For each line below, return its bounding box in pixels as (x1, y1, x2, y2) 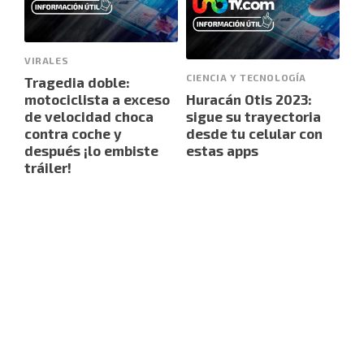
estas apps (186, 142, 258, 159)
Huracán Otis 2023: (186, 91, 312, 108)
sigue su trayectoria (186, 108, 321, 125)
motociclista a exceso (24, 91, 170, 108)
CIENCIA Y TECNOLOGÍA (186, 71, 306, 84)
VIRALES (24, 54, 69, 67)
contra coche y (24, 125, 122, 142)
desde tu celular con (186, 125, 323, 142)
